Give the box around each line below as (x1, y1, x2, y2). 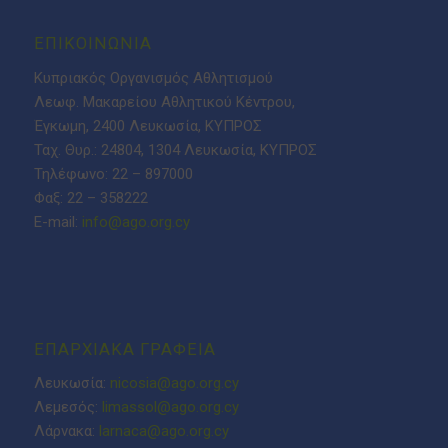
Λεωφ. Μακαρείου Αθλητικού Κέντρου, (33, 92, 295, 111)
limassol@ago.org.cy (101, 398, 239, 417)
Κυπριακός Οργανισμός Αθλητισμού (33, 68, 273, 87)
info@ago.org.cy (81, 212, 190, 231)
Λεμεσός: (33, 398, 102, 417)
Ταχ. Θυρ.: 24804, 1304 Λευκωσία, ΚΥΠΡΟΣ (33, 140, 317, 159)
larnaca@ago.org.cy (98, 422, 229, 441)
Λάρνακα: (33, 422, 99, 441)
